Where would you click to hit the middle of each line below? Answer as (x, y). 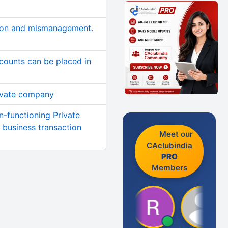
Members (169, 167)
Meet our (176, 134)
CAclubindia (169, 145)
